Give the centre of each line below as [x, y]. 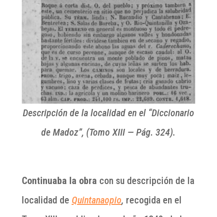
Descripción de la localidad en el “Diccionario [108, 113]
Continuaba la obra [59, 181]
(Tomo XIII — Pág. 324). [131, 132]
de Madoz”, [63, 132]
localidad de [46, 200]
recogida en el [154, 200]
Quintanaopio [96, 200]
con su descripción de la [145, 181]
